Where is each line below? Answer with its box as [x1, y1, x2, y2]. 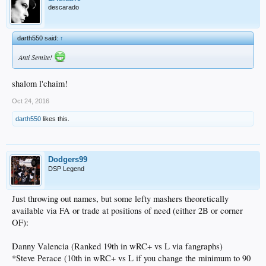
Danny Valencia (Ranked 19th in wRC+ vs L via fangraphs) [12, 240, 223, 252]
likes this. [41, 115, 69, 122]
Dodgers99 [48, 154, 87, 164]
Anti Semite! [18, 52, 54, 62]
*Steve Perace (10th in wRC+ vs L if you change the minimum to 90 [12, 252, 251, 264]
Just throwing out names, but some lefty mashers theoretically [12, 192, 229, 204]
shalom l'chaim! [12, 77, 68, 89]
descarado [48, 3, 79, 11]
